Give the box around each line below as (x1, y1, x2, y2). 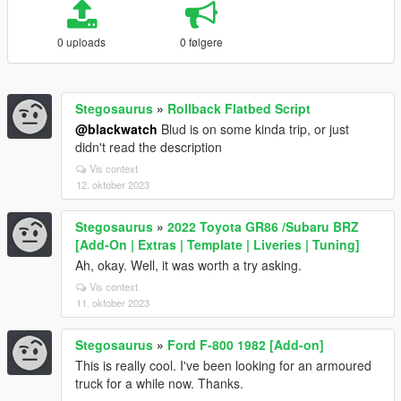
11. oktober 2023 (76, 295, 149, 310)
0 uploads (57, 34, 107, 49)
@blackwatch (75, 120, 158, 138)
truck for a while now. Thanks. (75, 374, 243, 392)
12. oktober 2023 (76, 177, 149, 192)
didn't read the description (75, 138, 222, 156)
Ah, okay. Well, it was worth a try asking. (75, 256, 302, 274)
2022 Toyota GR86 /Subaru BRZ (167, 218, 359, 235)
